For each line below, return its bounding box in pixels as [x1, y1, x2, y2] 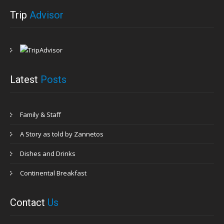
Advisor [29, 8, 63, 21]
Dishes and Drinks [20, 148, 75, 158]
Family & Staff [20, 109, 61, 119]
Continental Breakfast [20, 168, 86, 177]
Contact [10, 196, 47, 208]
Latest [10, 73, 40, 85]
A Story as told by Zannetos [20, 129, 103, 138]
